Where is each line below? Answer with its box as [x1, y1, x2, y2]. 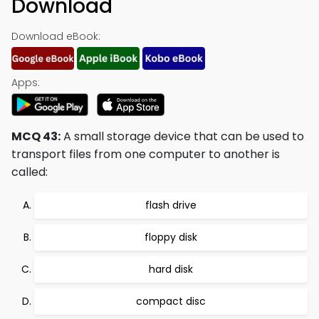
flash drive [145, 198, 197, 212]
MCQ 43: [11, 128, 61, 145]
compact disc [136, 294, 206, 308]
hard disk [149, 262, 193, 276]
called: [11, 164, 48, 180]
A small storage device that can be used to [61, 128, 304, 145]
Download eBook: [11, 29, 100, 43]
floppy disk [145, 230, 197, 244]
